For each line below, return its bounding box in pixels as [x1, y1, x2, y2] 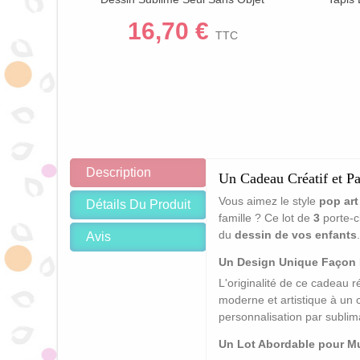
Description [86, 165, 151, 179]
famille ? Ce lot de [219, 211, 313, 224]
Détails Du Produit [86, 197, 190, 211]
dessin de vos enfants [235, 227, 357, 241]
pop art [319, 194, 358, 207]
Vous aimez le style [219, 194, 319, 207]
